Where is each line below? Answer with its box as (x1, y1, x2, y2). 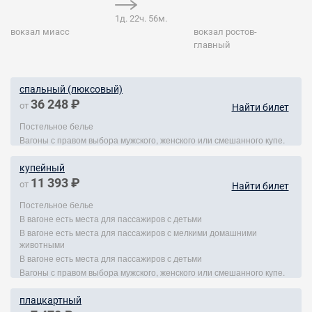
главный (194, 40, 231, 50)
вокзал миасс (10, 26, 70, 37)
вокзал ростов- (194, 26, 258, 37)
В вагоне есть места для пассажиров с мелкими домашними (19, 226, 257, 238)
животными (19, 238, 65, 250)
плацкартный (19, 295, 81, 306)
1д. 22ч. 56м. (115, 13, 168, 24)
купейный (19, 162, 65, 173)
